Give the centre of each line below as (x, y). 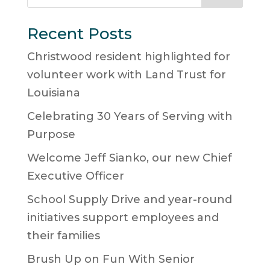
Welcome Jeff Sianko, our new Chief (129, 158)
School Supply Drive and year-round (129, 200)
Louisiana (53, 93)
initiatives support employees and (123, 218)
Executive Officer (75, 176)
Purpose (51, 135)
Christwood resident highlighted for (128, 57)
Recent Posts (79, 34)
